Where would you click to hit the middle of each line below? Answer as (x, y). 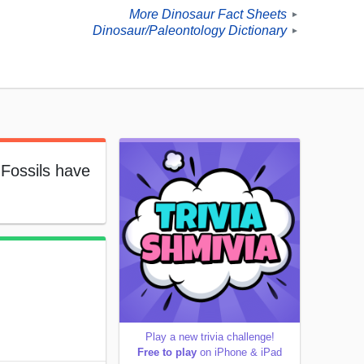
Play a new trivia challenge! (210, 337)
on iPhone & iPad (239, 353)
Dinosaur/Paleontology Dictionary (190, 31)
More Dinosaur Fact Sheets (208, 15)
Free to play (167, 353)
